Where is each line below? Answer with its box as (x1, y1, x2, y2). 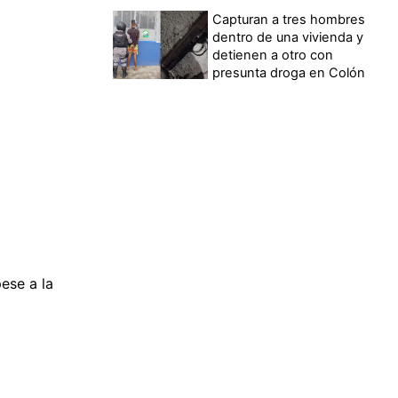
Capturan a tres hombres (212, 11, 366, 28)
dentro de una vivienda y (212, 28, 364, 45)
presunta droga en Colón (212, 64, 366, 81)
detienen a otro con (212, 46, 334, 63)
